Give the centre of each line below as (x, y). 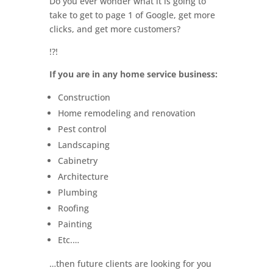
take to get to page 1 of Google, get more (132, 15)
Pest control (82, 129)
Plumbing (77, 192)
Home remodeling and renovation (126, 113)
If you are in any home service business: (133, 74)
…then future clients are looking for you (130, 264)
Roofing (73, 208)
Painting (75, 224)
